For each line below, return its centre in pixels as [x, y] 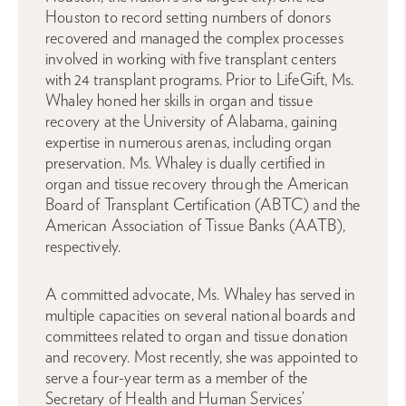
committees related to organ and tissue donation [197, 336]
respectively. [83, 246]
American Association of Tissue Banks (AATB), [195, 226]
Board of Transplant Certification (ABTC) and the [203, 205]
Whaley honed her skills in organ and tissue [179, 101]
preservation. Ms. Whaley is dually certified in [186, 163]
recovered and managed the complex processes [194, 38]
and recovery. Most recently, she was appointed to [202, 357]
